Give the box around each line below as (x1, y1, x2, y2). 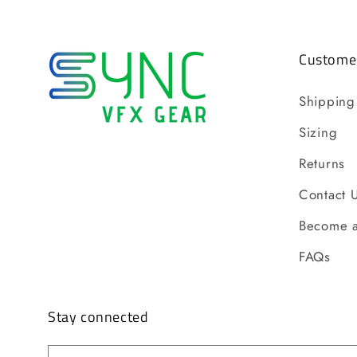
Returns (299, 154, 346, 174)
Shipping (299, 92, 355, 112)
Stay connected (48, 306, 149, 328)
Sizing (299, 123, 338, 143)
